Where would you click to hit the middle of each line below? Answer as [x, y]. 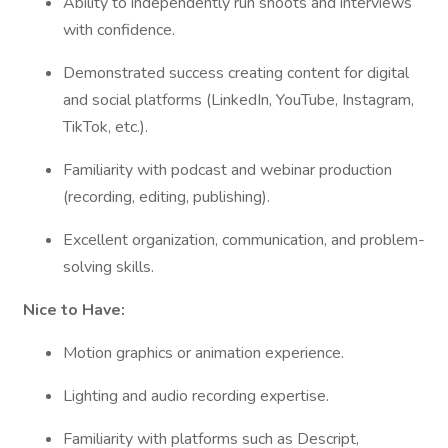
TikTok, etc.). [107, 127]
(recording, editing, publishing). [168, 197]
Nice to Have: [76, 310]
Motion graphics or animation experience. [205, 353]
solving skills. [110, 267]
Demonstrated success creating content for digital [236, 73]
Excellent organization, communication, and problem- [244, 240]
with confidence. [121, 30]
